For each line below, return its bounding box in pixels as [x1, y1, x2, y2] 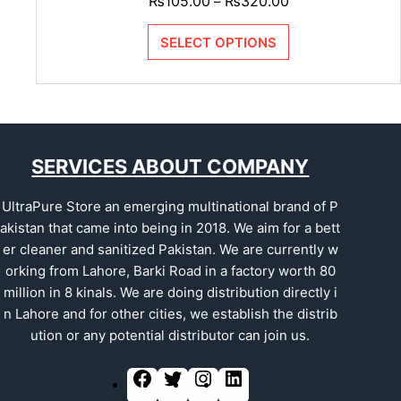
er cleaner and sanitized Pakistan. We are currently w [2, 241, 338, 259]
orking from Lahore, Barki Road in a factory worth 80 [4, 262, 336, 280]
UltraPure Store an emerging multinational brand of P [2, 198, 339, 216]
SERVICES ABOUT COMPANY [31, 155, 310, 179]
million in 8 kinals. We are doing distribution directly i [3, 284, 337, 302]
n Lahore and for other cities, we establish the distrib [3, 305, 337, 323]
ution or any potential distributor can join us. [30, 327, 311, 345]
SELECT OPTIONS [160, 33, 277, 51]
